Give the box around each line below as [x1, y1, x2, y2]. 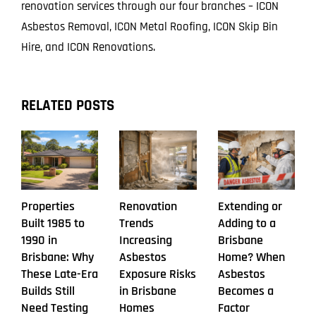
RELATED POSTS [21, 96, 114, 116]
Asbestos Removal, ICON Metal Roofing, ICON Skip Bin [21, 19, 278, 35]
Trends [119, 215, 154, 232]
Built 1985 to [21, 215, 85, 232]
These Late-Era [21, 266, 98, 283]
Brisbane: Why [21, 249, 94, 266]
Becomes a [217, 283, 274, 300]
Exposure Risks [119, 266, 197, 283]
